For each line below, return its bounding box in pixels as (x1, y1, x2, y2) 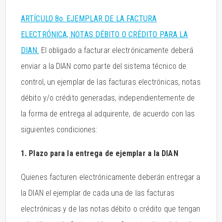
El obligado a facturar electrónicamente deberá (39, 46, 194, 55)
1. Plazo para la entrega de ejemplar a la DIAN (21, 149, 178, 158)
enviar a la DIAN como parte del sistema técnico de (21, 61, 187, 71)
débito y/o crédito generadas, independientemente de (21, 93, 195, 103)
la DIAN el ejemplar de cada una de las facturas (21, 188, 174, 198)
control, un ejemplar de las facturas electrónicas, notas (21, 77, 201, 87)
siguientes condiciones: (21, 125, 98, 134)
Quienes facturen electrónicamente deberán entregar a (21, 172, 201, 182)
